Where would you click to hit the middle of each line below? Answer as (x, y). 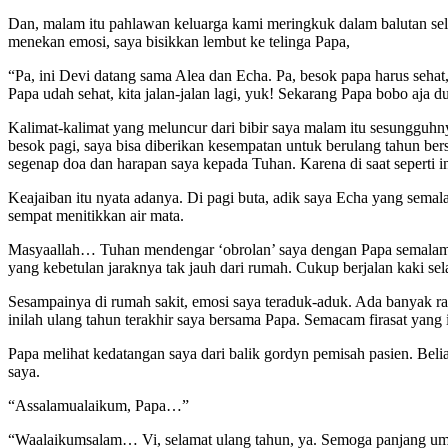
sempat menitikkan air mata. (96, 215)
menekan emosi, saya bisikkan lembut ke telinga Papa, (179, 41)
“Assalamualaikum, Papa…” (98, 405)
